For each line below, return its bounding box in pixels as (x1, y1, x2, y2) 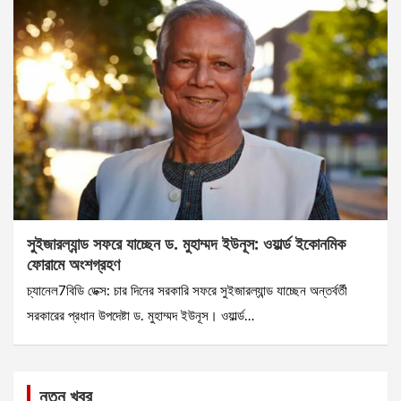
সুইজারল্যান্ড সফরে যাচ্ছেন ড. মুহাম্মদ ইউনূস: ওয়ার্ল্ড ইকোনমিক (27, 233, 346, 255)
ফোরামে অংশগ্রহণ (27, 253, 120, 276)
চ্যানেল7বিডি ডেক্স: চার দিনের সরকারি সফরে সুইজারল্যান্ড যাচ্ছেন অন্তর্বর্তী (27, 285, 347, 299)
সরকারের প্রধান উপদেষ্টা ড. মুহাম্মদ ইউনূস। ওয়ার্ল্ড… (27, 310, 254, 324)
